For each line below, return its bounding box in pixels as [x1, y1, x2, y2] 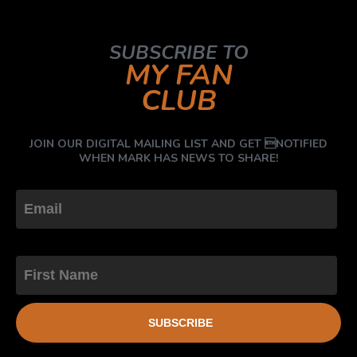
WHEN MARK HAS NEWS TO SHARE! [79, 151, 278, 167]
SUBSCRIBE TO [108, 40, 249, 65]
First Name [16, 232, 87, 252]
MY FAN [124, 56, 233, 95]
